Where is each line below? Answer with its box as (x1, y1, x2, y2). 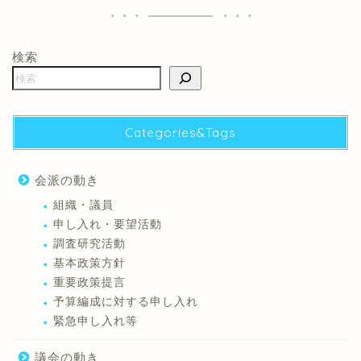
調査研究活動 (53, 238, 126, 251)
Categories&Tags (125, 125, 236, 141)
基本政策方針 (53, 257, 126, 270)
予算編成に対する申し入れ (53, 296, 198, 309)
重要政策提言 (53, 276, 126, 289)
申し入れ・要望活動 (53, 218, 162, 231)
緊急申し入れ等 (53, 315, 138, 328)
